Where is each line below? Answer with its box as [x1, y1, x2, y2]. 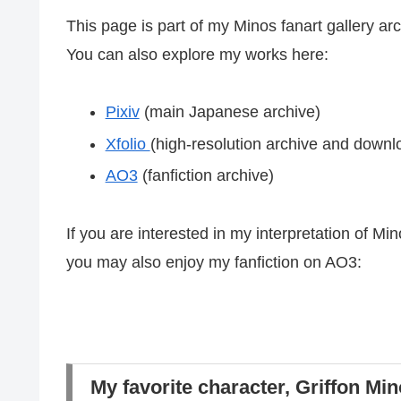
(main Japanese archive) [139, 103, 320, 122]
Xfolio [105, 134, 150, 153]
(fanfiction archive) [137, 166, 274, 185]
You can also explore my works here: [66, 45, 328, 64]
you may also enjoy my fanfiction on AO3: [66, 252, 362, 271]
